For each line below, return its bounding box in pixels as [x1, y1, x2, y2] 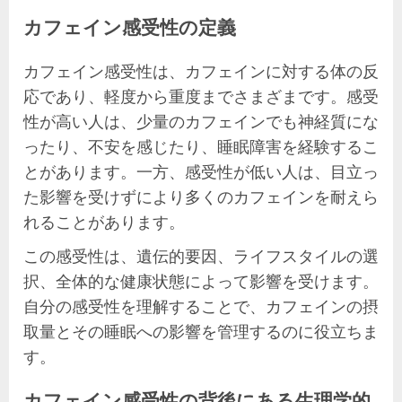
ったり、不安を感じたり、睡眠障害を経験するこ [23, 135, 379, 158]
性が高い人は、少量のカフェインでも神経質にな [23, 110, 379, 133]
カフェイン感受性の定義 [23, 13, 236, 42]
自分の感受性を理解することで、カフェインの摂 [23, 295, 379, 318]
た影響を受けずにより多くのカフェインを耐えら [23, 186, 379, 208]
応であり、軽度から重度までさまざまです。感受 [23, 85, 379, 108]
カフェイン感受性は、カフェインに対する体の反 [23, 60, 379, 83]
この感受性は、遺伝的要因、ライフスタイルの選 [23, 245, 379, 267]
